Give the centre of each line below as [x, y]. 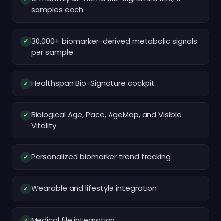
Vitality [44, 125]
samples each [57, 10]
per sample [52, 52]
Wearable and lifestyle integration [94, 188]
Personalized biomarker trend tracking [101, 157]
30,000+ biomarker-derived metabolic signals [114, 41]
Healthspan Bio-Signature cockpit [93, 83]
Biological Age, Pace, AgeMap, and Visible [106, 114]
